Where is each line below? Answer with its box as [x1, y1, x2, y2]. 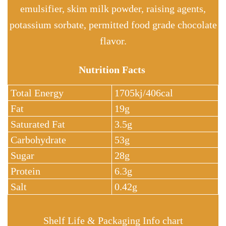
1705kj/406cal [115, 87, 173, 98]
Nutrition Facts [78, 64, 148, 75]
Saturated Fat [11, 118, 65, 130]
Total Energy [11, 87, 64, 98]
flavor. [99, 35, 127, 46]
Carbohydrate [11, 134, 66, 145]
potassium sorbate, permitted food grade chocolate [9, 19, 217, 30]
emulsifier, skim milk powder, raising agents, [20, 3, 206, 14]
